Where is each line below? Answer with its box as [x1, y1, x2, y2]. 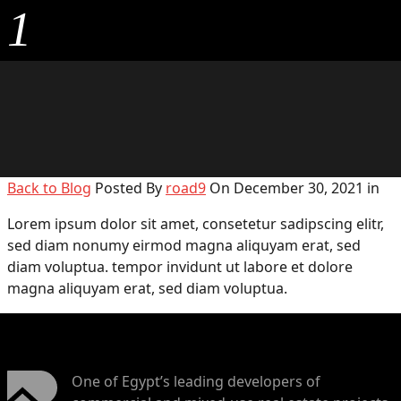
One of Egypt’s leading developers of [72, 371, 320, 391]
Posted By [95, 177, 166, 198]
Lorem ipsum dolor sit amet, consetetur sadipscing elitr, [7, 213, 384, 234]
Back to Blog [7, 177, 91, 198]
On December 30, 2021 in [206, 177, 380, 198]
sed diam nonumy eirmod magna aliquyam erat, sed [7, 235, 361, 255]
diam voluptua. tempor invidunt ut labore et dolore [7, 256, 353, 277]
